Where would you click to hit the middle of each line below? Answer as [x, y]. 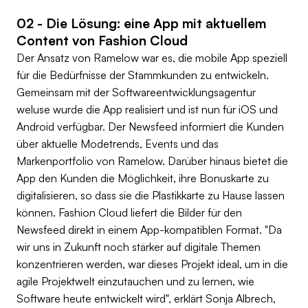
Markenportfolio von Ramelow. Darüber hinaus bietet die [152, 161]
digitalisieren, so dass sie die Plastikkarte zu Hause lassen [151, 196]
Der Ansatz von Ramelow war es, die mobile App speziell [152, 58]
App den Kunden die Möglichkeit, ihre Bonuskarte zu [143, 178]
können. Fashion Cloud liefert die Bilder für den [129, 213]
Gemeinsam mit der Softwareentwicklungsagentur [136, 92]
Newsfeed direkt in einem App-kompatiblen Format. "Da [149, 230]
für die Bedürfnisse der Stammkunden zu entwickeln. [143, 75]
